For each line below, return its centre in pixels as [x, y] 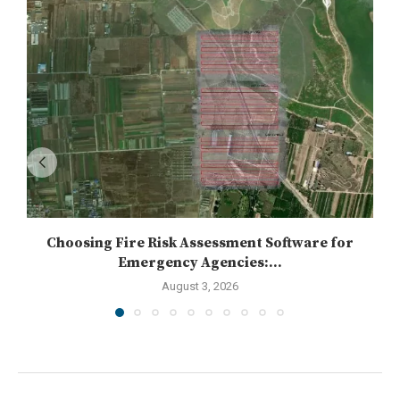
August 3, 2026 [200, 287]
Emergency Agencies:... [200, 263]
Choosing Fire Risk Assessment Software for [200, 243]
